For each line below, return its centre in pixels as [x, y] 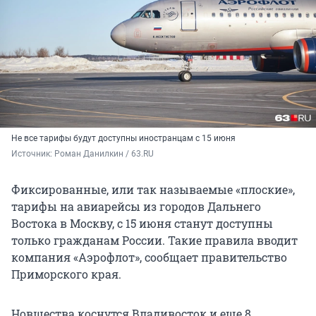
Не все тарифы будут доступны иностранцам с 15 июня [123, 139]
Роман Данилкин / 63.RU [104, 154]
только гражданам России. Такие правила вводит [154, 241]
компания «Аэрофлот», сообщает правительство [149, 257]
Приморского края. [66, 274]
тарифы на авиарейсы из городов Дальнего [136, 207]
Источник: [33, 154]
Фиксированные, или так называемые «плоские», [153, 190]
